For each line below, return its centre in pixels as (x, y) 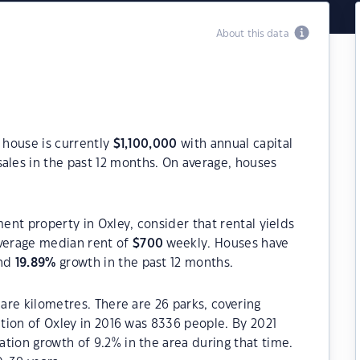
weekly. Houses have (226, 244)
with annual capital (235, 144)
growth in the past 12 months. (145, 263)
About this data (255, 34)
